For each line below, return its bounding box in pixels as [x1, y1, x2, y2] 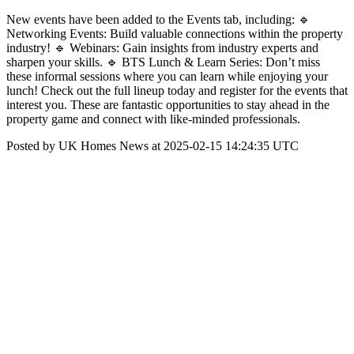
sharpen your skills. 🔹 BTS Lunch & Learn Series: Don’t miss [6, 55, 320, 69]
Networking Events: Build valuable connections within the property [6, 27, 343, 40]
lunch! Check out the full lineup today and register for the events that [6, 84, 348, 97]
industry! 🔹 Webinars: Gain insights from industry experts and [6, 41, 318, 55]
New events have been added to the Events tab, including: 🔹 [6, 13, 311, 26]
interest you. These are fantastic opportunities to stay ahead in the [6, 98, 330, 111]
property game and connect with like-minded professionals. [6, 112, 300, 126]
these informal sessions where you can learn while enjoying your [6, 70, 328, 83]
